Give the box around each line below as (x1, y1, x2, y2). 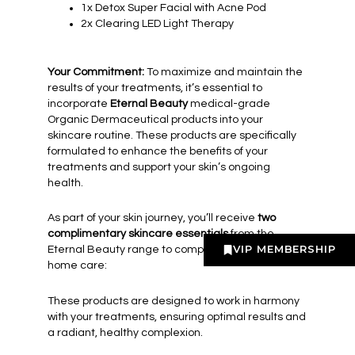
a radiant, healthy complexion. (48, 326, 203, 338)
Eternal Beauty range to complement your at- (48, 244, 284, 256)
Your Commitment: (48, 66, 144, 78)
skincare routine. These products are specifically (48, 129, 296, 141)
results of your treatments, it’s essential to (48, 82, 262, 94)
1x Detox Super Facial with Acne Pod (81, 2, 266, 13)
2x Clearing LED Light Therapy (81, 17, 234, 29)
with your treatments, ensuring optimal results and (48, 311, 306, 323)
